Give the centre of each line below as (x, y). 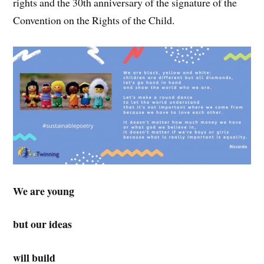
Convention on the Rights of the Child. (94, 20)
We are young (44, 191)
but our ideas (43, 224)
